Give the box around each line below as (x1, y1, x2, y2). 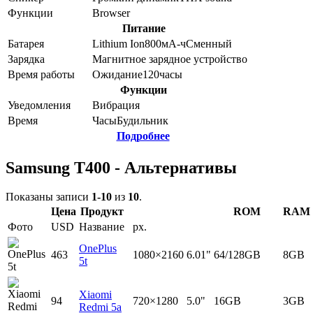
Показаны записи (6, 191, 92, 203)
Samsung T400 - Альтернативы (6, 158, 237, 177)
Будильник (117, 114, 168, 126)
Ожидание (92, 68, 143, 80)
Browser (92, 6, 130, 19)
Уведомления (8, 99, 71, 111)
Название (79, 221, 124, 233)
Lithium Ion (92, 37, 145, 50)
